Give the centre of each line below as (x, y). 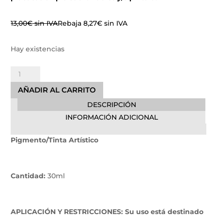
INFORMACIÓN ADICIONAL (111, 117)
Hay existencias (38, 49)
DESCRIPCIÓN (111, 104)
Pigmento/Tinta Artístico (55, 140)
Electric (21, 82)
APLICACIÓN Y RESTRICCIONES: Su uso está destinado (107, 211)
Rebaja (71, 23)
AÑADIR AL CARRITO (57, 90)
